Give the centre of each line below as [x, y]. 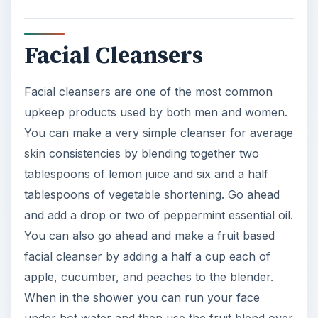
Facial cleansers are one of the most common [148, 92]
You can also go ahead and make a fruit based [149, 236]
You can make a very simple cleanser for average [158, 133]
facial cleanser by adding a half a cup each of [147, 257]
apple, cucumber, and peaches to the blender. [148, 277]
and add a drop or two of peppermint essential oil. [158, 215]
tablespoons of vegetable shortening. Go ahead [152, 195]
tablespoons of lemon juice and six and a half [146, 174]
